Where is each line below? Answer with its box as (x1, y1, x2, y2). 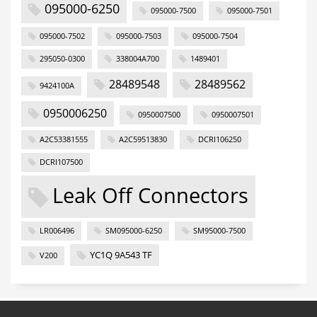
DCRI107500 (40, 156, 83, 167)
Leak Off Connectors (52, 180, 248, 209)
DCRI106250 (198, 134, 241, 144)
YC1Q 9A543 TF (90, 248, 152, 261)
